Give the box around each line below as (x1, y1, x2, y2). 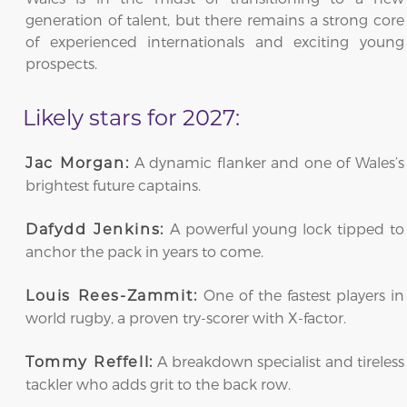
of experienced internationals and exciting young (25, 33, 404, 50)
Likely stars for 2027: (23, 104, 240, 131)
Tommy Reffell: (25, 353, 154, 371)
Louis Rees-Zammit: (25, 287, 198, 304)
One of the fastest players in (197, 286, 404, 303)
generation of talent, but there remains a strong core (25, 11, 404, 28)
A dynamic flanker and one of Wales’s (129, 154, 404, 171)
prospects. (25, 55, 97, 72)
